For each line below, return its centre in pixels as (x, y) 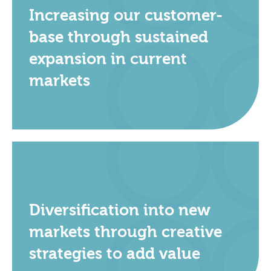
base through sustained (119, 38)
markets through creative (126, 233)
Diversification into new (120, 211)
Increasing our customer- (126, 16)
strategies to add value (115, 254)
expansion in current (108, 60)
